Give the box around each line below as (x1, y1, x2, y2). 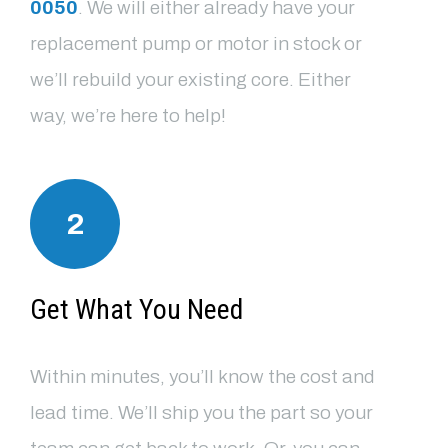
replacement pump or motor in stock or (30, 33, 362, 55)
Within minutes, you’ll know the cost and (30, 365, 375, 387)
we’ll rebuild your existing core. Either (30, 69, 351, 91)
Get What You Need (30, 292, 243, 326)
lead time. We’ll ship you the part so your (30, 401, 373, 423)
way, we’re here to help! (30, 105, 226, 127)
